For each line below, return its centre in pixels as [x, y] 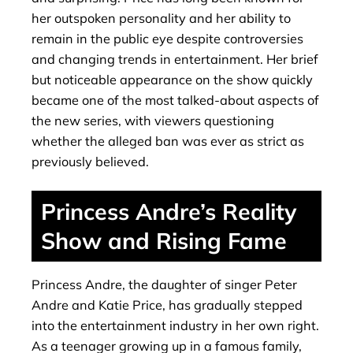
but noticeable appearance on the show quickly [172, 79]
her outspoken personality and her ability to [161, 18]
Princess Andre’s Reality [169, 211]
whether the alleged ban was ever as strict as [168, 141]
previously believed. [90, 161]
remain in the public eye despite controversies [167, 38]
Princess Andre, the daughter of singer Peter [164, 284]
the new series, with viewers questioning [153, 120]
